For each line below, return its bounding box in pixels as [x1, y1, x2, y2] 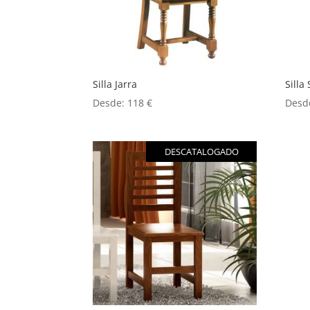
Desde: [93, 96, 128, 110]
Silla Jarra [93, 77, 138, 91]
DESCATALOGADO [164, 145, 239, 158]
